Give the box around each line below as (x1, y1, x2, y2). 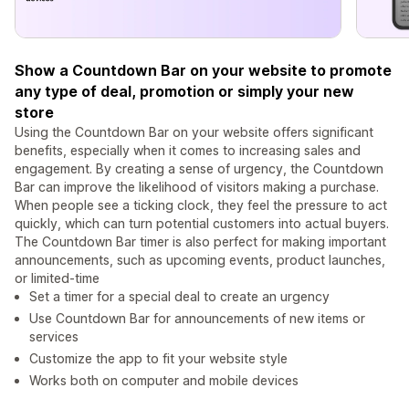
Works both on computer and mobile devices (29, 372, 299, 389)
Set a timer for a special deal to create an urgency (29, 288, 330, 305)
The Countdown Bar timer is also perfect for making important (15, 234, 386, 250)
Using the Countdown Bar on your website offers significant (15, 124, 373, 141)
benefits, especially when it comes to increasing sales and (15, 142, 361, 159)
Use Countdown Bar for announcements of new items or (29, 310, 365, 327)
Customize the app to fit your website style (29, 351, 288, 367)
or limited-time (15, 270, 100, 287)
